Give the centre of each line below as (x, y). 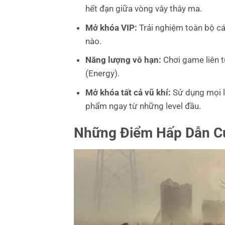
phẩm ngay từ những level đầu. (143, 106)
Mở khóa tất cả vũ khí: (129, 92)
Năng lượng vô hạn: (124, 60)
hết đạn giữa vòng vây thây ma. (143, 9)
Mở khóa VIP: (112, 27)
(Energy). (102, 74)
